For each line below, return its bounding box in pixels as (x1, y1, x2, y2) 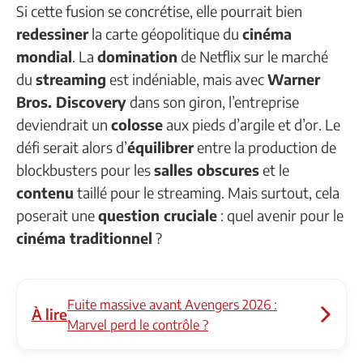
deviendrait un (16, 115, 111, 135)
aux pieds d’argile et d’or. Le (163, 115, 340, 135)
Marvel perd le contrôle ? (67, 316, 208, 334)
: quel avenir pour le (217, 206, 344, 225)
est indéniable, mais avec (106, 70, 267, 89)
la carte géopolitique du (88, 24, 242, 44)
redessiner (16, 24, 88, 44)
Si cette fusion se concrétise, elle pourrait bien (16, 2, 302, 21)
